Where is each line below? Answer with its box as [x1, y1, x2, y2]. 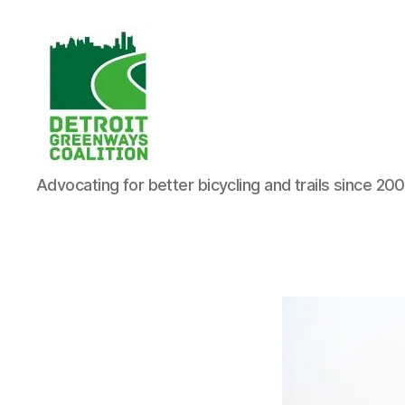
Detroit [35, 165, 87, 184]
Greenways [35, 185, 122, 204]
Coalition [35, 205, 102, 224]
